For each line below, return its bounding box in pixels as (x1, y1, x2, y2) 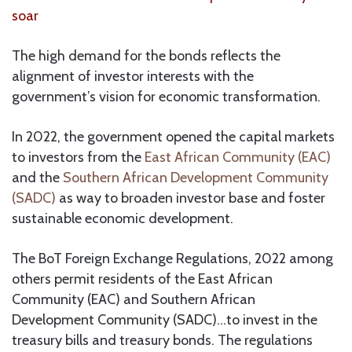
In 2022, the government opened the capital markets (12, 127, 335, 145)
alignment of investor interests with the (12, 67, 254, 85)
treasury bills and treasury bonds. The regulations (12, 331, 313, 349)
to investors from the (12, 148, 145, 166)
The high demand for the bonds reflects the (12, 46, 280, 64)
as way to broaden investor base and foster (56, 189, 325, 207)
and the (12, 168, 63, 186)
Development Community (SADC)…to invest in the (12, 310, 317, 328)
